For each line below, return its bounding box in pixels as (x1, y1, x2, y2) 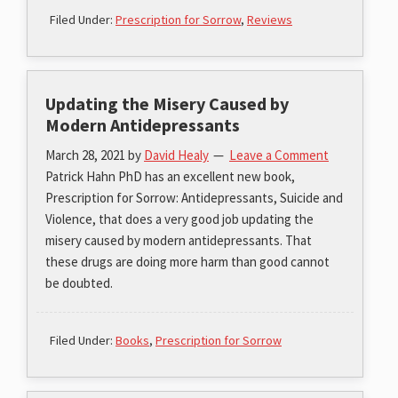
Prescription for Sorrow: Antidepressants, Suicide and (45, 188, 343, 206)
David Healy (144, 146, 209, 163)
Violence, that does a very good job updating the (45, 210, 314, 227)
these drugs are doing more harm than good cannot (45, 252, 330, 270)
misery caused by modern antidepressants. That (45, 231, 312, 249)
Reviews (247, 11, 292, 28)
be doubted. (45, 274, 113, 291)
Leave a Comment (229, 146, 329, 163)
